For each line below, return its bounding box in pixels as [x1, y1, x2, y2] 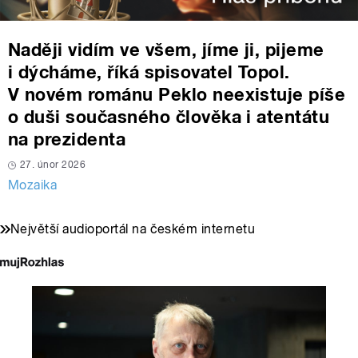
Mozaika [8, 177, 58, 193]
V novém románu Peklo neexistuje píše [8, 84, 346, 105]
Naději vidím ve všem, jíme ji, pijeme [8, 39, 324, 61]
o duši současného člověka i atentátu [8, 106, 330, 128]
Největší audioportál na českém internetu [10, 221, 256, 237]
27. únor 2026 [20, 159, 86, 171]
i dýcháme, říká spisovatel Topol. [8, 62, 290, 83]
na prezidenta [8, 129, 126, 150]
